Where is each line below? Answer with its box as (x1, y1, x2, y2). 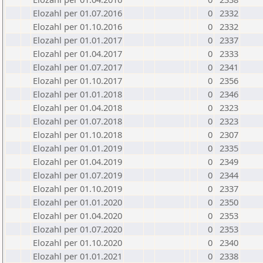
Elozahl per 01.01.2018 (33, 88, 122, 100)
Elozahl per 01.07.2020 (33, 223, 122, 235)
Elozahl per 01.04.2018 (33, 102, 122, 113)
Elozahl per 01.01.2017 (33, 34, 122, 46)
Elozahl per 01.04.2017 (33, 48, 122, 59)
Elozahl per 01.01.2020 (33, 196, 122, 208)
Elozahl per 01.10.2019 (33, 183, 122, 194)
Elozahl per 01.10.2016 (33, 21, 122, 32)
